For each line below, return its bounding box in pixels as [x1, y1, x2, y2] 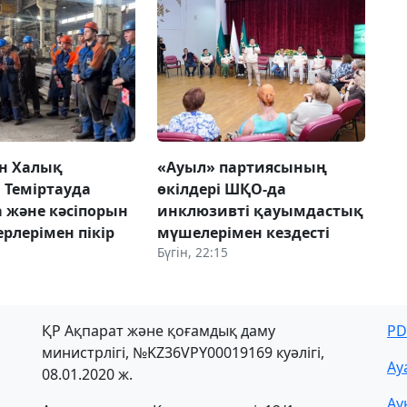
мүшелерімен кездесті [156, 222, 330, 243]
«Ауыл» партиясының [156, 156, 327, 177]
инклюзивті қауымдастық [156, 200, 363, 221]
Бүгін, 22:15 [156, 243, 228, 261]
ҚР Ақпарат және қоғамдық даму [42, 320, 275, 341]
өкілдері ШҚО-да [156, 178, 286, 199]
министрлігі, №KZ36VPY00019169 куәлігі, [42, 342, 324, 362]
